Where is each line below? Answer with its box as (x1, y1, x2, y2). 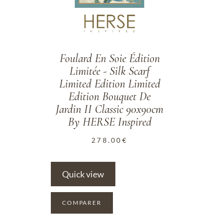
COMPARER (62, 199, 102, 207)
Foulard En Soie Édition (59, 51, 160, 66)
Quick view (62, 169, 105, 180)
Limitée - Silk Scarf (69, 64, 150, 79)
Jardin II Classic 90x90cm (56, 102, 163, 117)
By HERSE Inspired (67, 115, 152, 130)
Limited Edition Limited (59, 77, 160, 91)
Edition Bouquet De (68, 89, 151, 104)
